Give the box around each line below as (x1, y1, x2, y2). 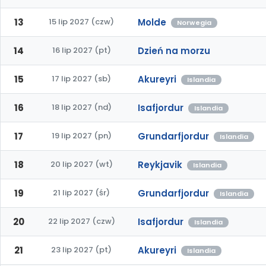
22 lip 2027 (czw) (47, 216, 115, 227)
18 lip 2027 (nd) (51, 102, 112, 113)
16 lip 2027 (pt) (52, 45, 111, 56)
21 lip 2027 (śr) (53, 187, 110, 198)
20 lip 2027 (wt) (50, 159, 113, 170)
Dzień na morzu (138, 45, 210, 57)
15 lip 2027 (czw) (49, 16, 114, 27)
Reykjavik (138, 159, 182, 171)
